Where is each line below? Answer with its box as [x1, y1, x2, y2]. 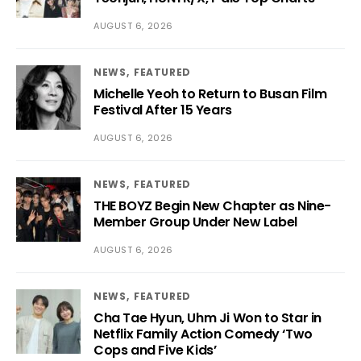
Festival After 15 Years [93, 100, 232, 119]
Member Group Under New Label [93, 212, 297, 231]
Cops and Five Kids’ [93, 340, 217, 359]
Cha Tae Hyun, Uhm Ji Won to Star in [93, 308, 322, 327]
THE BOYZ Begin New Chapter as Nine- [93, 196, 331, 215]
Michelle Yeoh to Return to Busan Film [93, 84, 327, 103]
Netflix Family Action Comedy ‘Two [93, 324, 313, 343]
